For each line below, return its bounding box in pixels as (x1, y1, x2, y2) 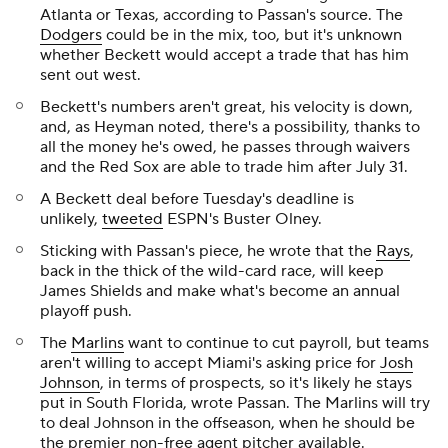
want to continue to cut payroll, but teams (124, 333, 429, 353)
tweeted (102, 209, 163, 229)
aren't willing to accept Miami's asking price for (40, 353, 380, 373)
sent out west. (40, 65, 145, 85)
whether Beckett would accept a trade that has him (40, 45, 409, 65)
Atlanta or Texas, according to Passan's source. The (40, 5, 403, 25)
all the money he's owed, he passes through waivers (40, 137, 410, 157)
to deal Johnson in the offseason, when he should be (40, 413, 415, 433)
